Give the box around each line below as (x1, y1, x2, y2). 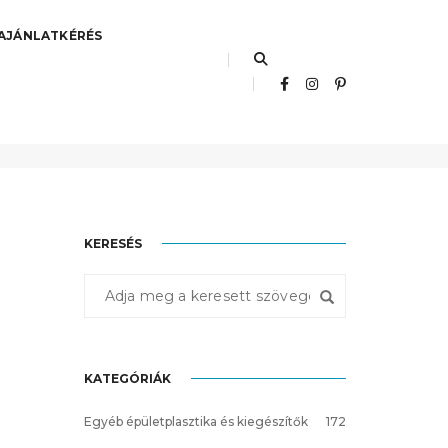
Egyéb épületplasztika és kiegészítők (83, 413, 308, 429)
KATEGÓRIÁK (83, 370, 171, 386)
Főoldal (251, 114, 295, 129)
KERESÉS (83, 235, 142, 251)
